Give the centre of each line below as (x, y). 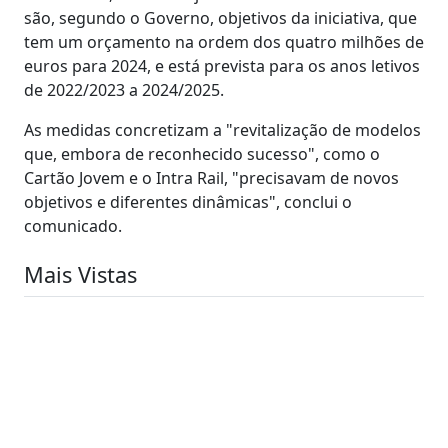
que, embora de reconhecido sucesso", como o (202, 153)
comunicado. (73, 225)
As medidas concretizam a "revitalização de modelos (222, 129)
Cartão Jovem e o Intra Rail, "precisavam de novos (211, 177)
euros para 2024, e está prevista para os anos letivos (222, 65)
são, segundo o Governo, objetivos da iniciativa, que (220, 17)
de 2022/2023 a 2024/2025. (124, 89)
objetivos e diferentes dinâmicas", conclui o (188, 201)
